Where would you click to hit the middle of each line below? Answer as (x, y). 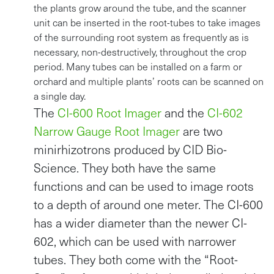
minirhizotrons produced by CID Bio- (130, 149)
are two (201, 131)
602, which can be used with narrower (135, 241)
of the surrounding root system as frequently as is (141, 37)
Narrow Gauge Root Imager (107, 131)
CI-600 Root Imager (109, 112)
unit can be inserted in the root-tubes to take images (147, 22)
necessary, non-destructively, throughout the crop (140, 51)
